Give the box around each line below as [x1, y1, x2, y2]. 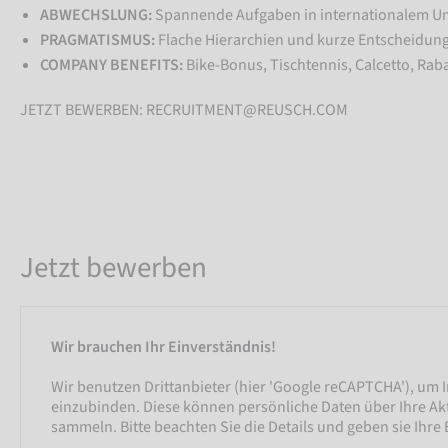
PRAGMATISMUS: [40, 29, 155, 51]
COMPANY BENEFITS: [40, 54, 183, 76]
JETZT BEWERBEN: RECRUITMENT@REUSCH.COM [20, 99, 348, 121]
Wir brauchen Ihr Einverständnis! [51, 336, 276, 358]
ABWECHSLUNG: [40, 4, 152, 26]
